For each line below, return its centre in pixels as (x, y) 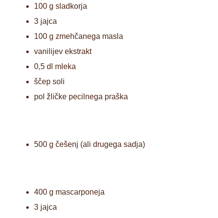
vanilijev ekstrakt (63, 51)
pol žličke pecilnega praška (81, 96)
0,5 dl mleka (55, 66)
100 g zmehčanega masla (79, 36)
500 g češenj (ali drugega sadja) (90, 144)
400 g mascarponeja (69, 192)
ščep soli (49, 81)
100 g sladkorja (61, 6)
